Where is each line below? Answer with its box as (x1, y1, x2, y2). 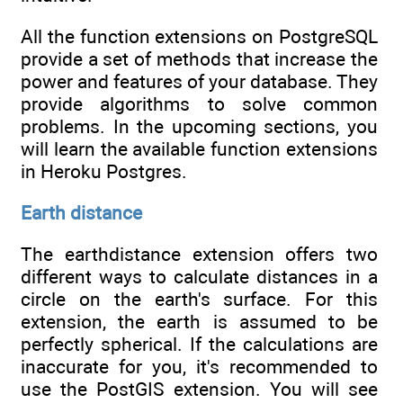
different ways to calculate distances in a (21, 265, 378, 289)
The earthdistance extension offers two (21, 243, 378, 266)
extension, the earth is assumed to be (21, 310, 378, 334)
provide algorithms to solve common (21, 92, 378, 115)
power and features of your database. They (21, 69, 378, 93)
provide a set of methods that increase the (21, 47, 378, 70)
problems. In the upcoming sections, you (21, 114, 378, 138)
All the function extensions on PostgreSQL (21, 24, 378, 48)
